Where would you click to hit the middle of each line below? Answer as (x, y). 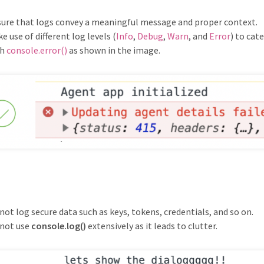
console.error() (37, 50)
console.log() (59, 226)
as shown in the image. (114, 50)
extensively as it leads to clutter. (152, 226)
